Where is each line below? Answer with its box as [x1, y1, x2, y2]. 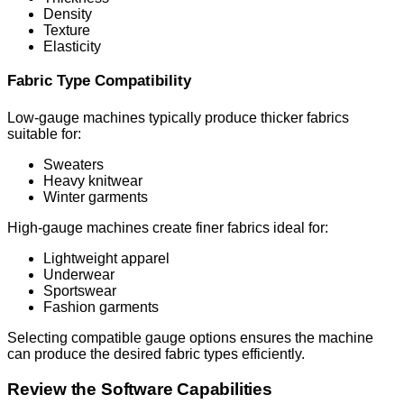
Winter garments [43, 188, 148, 205]
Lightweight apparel [43, 250, 170, 266]
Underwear [43, 266, 115, 282]
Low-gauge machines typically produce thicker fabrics [7, 109, 349, 125]
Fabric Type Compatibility [7, 71, 191, 89]
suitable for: [7, 125, 81, 142]
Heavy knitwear [43, 172, 142, 188]
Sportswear [43, 282, 116, 298]
